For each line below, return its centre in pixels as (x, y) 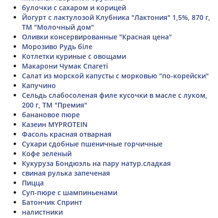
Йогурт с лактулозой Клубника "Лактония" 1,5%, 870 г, (116, 17)
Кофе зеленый (47, 153)
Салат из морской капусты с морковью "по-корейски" (115, 75)
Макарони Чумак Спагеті (65, 66)
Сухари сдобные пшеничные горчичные (92, 144)
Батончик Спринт (52, 202)
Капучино (39, 85)
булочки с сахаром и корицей (74, 7)
